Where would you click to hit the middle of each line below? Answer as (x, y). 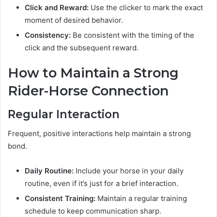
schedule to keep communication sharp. (93, 211)
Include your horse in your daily (129, 171)
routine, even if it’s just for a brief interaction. (101, 184)
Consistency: (48, 35)
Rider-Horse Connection (88, 91)
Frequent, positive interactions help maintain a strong (99, 134)
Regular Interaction (64, 114)
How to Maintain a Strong (93, 73)
